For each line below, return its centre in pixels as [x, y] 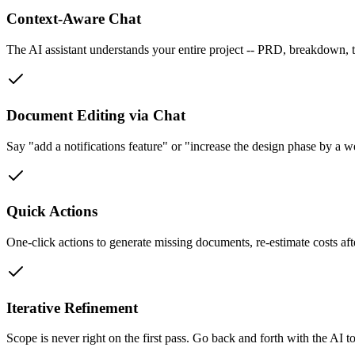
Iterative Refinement [72, 307]
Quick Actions [52, 212]
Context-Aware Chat [74, 19]
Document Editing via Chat [96, 115]
